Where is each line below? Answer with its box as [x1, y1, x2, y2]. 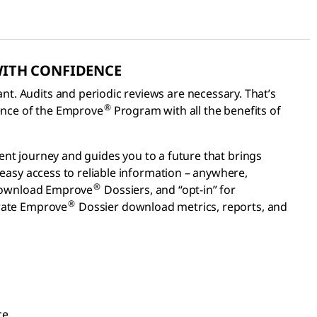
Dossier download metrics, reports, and [76, 198, 288, 214]
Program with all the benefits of [113, 102, 281, 118]
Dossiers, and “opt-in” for [101, 181, 236, 197]
